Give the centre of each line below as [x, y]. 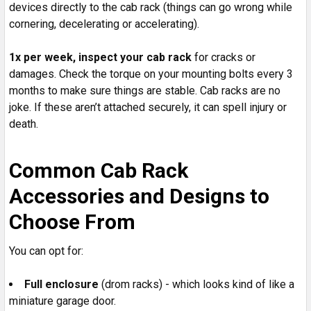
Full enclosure [61, 284]
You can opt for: [46, 251]
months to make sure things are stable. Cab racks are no [145, 90]
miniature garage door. [62, 301]
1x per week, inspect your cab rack [100, 57]
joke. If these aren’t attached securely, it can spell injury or [148, 107]
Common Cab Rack [99, 170]
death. [25, 124]
